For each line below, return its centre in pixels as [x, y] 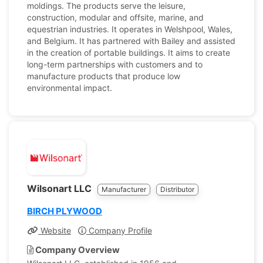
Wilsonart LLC [60, 188]
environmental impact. [70, 88]
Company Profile [119, 230]
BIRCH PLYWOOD [65, 211]
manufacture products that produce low [104, 76]
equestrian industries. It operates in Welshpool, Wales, [130, 29]
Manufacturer [124, 189]
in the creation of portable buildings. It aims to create [129, 53]
